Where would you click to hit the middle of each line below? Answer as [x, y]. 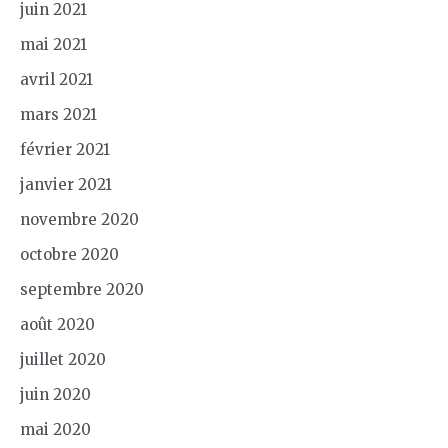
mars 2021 [58, 114]
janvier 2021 [66, 184]
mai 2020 [55, 429]
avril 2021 [56, 79]
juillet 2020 [63, 359]
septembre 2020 [82, 289]
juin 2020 [55, 394]
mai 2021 [53, 44]
